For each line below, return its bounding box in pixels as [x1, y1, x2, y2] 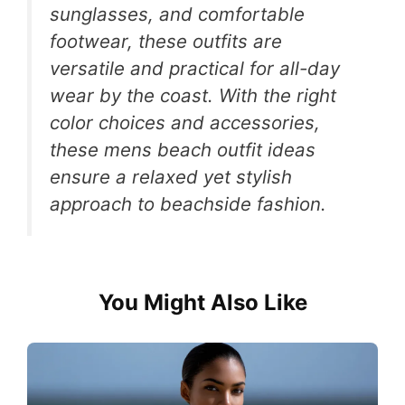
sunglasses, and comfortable [50, 3, 305, 26]
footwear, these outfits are [50, 30, 282, 53]
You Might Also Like [98, 289, 307, 316]
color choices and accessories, [50, 111, 320, 135]
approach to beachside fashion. [50, 193, 326, 216]
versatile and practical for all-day [50, 57, 340, 80]
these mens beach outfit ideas [50, 138, 316, 162]
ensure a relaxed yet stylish [50, 165, 292, 189]
